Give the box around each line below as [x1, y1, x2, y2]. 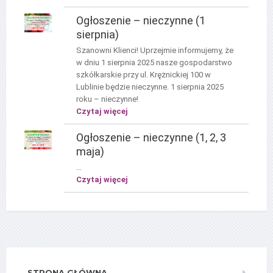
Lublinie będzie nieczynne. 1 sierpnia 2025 [76, 82, 224, 91]
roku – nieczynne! [76, 94, 138, 104]
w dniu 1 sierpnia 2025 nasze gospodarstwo [76, 57, 232, 67]
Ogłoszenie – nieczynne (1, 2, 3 [76, 130, 226, 144]
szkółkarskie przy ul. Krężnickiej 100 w [76, 69, 211, 79]
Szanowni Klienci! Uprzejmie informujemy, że [76, 45, 233, 55]
